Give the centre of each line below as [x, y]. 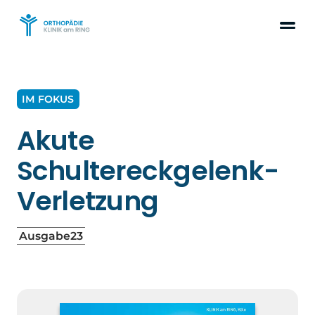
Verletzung [88, 201]
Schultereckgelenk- [148, 171]
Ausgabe [44, 236]
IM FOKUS [48, 99]
